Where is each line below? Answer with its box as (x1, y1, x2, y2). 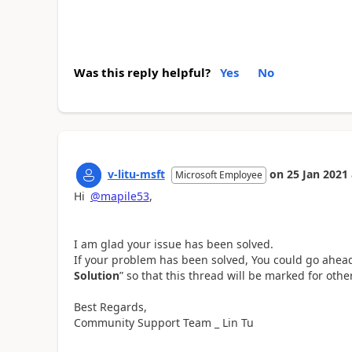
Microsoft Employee (174, 168, 262, 182)
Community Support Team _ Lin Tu (73, 315, 254, 331)
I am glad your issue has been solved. (73, 236, 273, 252)
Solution (73, 268, 119, 284)
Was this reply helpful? (73, 64, 211, 81)
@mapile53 (90, 189, 149, 204)
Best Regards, (73, 299, 147, 315)
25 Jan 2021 (286, 167, 348, 182)
